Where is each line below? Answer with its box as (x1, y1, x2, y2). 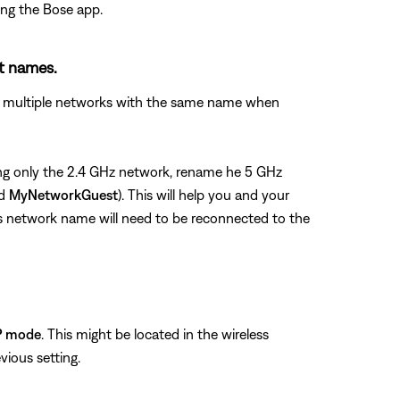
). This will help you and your (118, 186, 289, 203)
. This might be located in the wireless (41, 325, 269, 342)
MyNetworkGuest (9, 186, 118, 203)
